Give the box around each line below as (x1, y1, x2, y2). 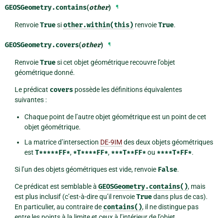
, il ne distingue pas (142, 203, 199, 211)
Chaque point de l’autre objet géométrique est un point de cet (24, 113, 206, 121)
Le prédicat (14, 86, 50, 94)
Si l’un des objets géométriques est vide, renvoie (14, 165, 158, 174)
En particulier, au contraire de (14, 203, 103, 211)
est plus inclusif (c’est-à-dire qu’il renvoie (14, 193, 136, 201)
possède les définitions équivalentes (73, 86, 182, 94)
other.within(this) (63, 21, 133, 30)
